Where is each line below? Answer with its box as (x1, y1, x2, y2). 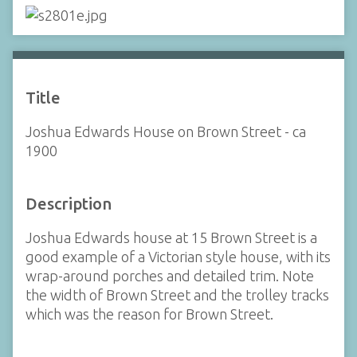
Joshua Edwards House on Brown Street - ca (25, 123, 306, 139)
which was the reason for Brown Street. (25, 306, 273, 322)
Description (25, 194, 112, 213)
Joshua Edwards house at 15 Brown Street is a (25, 229, 317, 245)
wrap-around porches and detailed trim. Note (25, 268, 314, 284)
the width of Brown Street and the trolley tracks (25, 287, 329, 303)
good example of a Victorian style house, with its (25, 249, 331, 265)
